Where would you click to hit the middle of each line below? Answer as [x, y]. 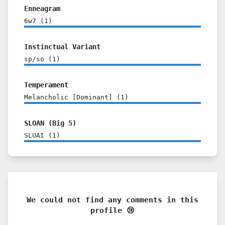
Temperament [46, 85]
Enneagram [42, 9]
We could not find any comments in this [113, 200]
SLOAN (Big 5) [50, 123]
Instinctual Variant [62, 47]
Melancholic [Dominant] [68, 97]
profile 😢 [113, 210]
